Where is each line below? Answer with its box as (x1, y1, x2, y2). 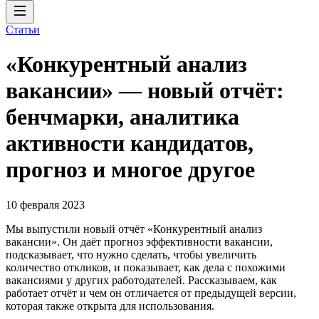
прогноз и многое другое (6, 157, 255, 183)
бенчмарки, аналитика (6, 104, 239, 130)
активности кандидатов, (6, 130, 253, 157)
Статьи (6, 23, 40, 36)
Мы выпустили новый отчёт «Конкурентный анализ (6, 222, 262, 235)
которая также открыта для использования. (6, 299, 214, 312)
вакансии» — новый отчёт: (6, 78, 284, 104)
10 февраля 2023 (6, 198, 85, 211)
